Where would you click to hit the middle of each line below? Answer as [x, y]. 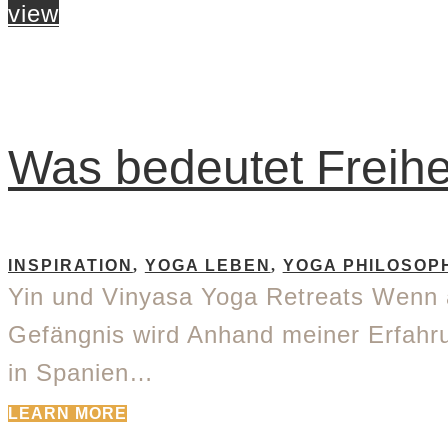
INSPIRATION [70, 265]
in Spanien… [81, 372]
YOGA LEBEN [207, 265]
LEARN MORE [67, 413]
